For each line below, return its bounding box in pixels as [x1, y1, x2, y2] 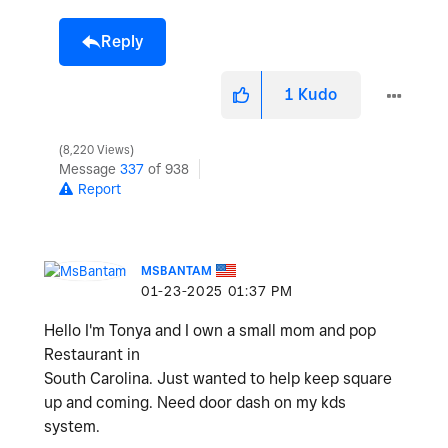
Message [59, 160, 120, 177]
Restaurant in [44, 344, 144, 364]
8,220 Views [60, 142, 133, 157]
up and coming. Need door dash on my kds [44, 392, 346, 412]
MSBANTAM [141, 262, 212, 278]
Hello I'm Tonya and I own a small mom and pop [44, 320, 376, 340]
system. [44, 416, 100, 436]
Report [78, 180, 121, 197]
